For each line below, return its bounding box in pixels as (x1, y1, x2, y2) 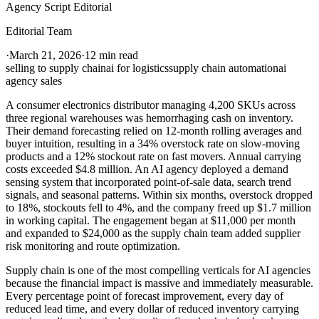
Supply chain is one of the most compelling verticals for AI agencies (6, 264, 310, 277)
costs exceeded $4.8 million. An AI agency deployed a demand (6, 163, 288, 176)
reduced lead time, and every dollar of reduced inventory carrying (6, 303, 299, 315)
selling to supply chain (6, 62, 106, 75)
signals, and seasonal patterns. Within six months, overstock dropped (6, 189, 313, 202)
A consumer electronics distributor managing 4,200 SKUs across (6, 99, 296, 112)
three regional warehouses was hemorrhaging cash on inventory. (6, 112, 293, 125)
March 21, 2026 (9, 49, 81, 62)
